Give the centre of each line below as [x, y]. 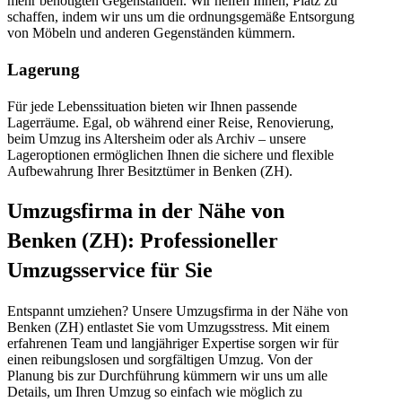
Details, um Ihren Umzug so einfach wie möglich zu [155, 392]
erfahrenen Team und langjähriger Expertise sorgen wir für [173, 344]
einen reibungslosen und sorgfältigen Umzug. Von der [160, 360]
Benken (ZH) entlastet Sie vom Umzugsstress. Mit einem [168, 328]
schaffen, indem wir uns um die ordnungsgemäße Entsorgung [181, 17]
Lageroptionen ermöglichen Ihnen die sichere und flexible [170, 154]
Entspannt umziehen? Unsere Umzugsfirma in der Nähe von [178, 311]
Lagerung [44, 69]
